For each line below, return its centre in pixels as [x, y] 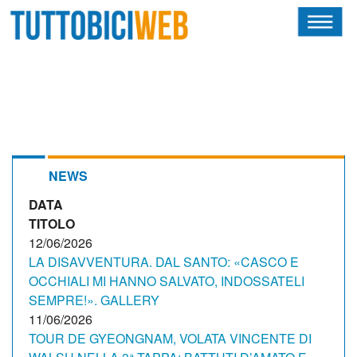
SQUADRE [37, 131]
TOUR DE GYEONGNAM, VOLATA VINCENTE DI [170, 338]
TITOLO [52, 224]
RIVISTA [32, 94]
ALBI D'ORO [42, 278]
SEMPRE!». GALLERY [94, 300]
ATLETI [30, 168]
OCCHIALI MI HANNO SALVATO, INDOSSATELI [167, 281]
